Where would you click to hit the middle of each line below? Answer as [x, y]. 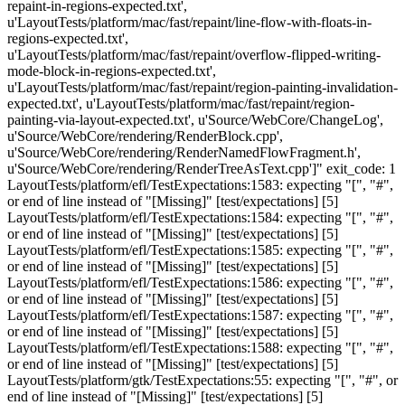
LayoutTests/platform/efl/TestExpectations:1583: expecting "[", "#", [200, 185]
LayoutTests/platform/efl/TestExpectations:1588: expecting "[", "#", [200, 348]
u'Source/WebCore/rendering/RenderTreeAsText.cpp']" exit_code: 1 [202, 169]
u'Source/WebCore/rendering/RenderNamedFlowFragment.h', [184, 152]
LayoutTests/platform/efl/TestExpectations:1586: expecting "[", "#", [200, 283]
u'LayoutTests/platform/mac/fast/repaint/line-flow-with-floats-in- [189, 22]
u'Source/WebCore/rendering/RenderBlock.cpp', [145, 136]
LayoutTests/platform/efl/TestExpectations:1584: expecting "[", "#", [200, 217]
